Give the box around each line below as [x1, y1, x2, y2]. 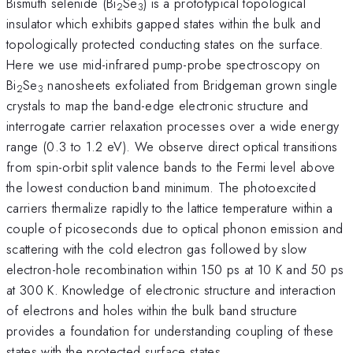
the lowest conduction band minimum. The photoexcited [6, 177, 317, 197]
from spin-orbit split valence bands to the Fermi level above [6, 157, 336, 176]
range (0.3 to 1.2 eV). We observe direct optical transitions [6, 136, 338, 156]
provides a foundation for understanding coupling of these [6, 321, 334, 340]
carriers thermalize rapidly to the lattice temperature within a [6, 198, 333, 217]
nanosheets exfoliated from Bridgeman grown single [43, 75, 338, 95]
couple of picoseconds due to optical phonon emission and [6, 218, 344, 238]
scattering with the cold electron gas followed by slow [6, 239, 307, 258]
